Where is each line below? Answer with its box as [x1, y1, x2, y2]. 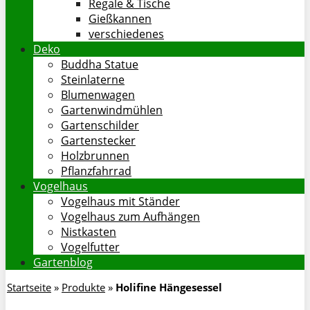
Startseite [7, 280, 51, 294]
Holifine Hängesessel [116, 280, 222, 294]
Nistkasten [61, 224, 116, 239]
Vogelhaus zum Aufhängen [61, 209, 200, 224]
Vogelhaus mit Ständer [61, 194, 180, 209]
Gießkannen [89, 11, 152, 26]
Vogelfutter [61, 239, 120, 255]
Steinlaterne [61, 72, 125, 87]
